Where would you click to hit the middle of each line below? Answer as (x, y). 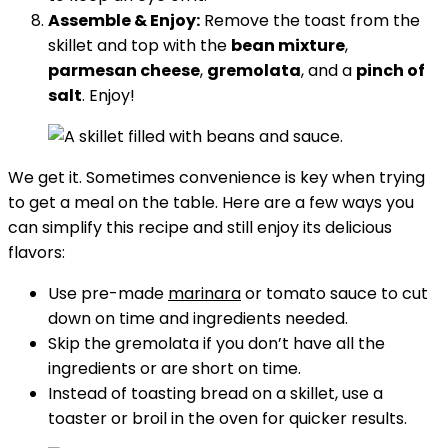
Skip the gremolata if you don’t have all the (216, 343)
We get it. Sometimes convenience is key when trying (216, 177)
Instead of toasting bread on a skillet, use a (215, 393)
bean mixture (288, 45)
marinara (204, 293)
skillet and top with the (139, 45)
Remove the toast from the (310, 20)
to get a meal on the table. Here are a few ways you (211, 202)
